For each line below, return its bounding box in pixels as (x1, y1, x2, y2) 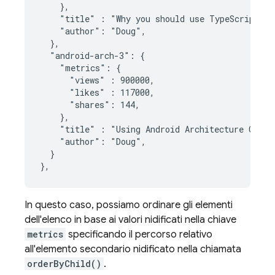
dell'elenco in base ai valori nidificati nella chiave (25, 214, 236, 226)
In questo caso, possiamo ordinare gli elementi (25, 199, 233, 211)
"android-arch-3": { (40, 50, 145, 61)
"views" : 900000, (40, 74, 155, 86)
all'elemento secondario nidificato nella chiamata (25, 243, 241, 255)
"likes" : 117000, (40, 87, 155, 98)
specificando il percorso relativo (66, 228, 212, 241)
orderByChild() (27, 258, 101, 269)
